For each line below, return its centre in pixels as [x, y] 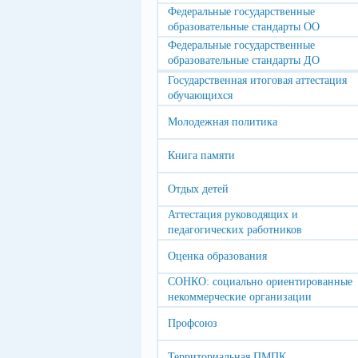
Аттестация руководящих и [233, 215]
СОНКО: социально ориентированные [260, 282]
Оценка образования [217, 256]
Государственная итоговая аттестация [257, 80]
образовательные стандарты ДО [244, 60]
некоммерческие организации [240, 297]
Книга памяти [201, 155]
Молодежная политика [223, 122]
